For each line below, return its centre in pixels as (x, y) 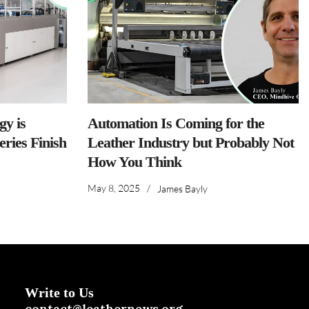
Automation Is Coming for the (176, 123)
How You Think (134, 162)
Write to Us (59, 292)
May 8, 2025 (114, 188)
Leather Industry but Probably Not (191, 142)
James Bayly (182, 188)
